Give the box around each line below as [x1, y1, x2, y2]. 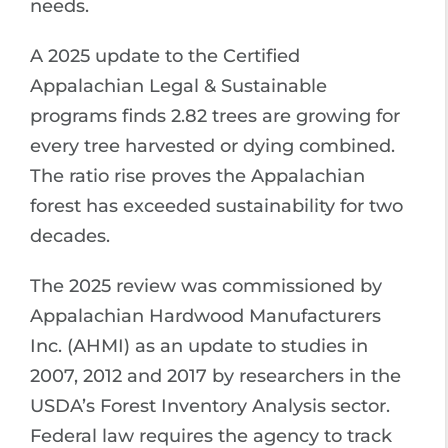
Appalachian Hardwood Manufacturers [30, 304, 381, 327]
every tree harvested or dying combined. [30, 134, 395, 157]
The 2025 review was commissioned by [30, 274, 382, 297]
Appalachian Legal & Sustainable [30, 74, 327, 97]
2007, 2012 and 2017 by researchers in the [30, 364, 401, 387]
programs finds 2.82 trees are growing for [30, 104, 400, 127]
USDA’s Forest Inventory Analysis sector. [30, 394, 390, 417]
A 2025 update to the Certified [30, 44, 300, 67]
